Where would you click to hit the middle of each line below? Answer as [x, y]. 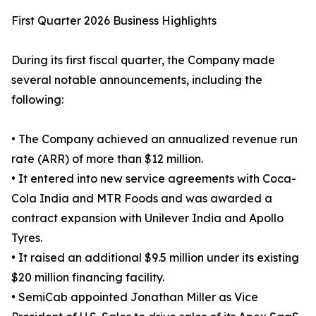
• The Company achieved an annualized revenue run [154, 139]
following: [37, 100]
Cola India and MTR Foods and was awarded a [142, 199]
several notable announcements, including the [137, 80]
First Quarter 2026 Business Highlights [114, 21]
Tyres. [27, 238]
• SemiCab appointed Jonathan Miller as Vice [135, 297]
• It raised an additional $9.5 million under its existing [155, 258]
